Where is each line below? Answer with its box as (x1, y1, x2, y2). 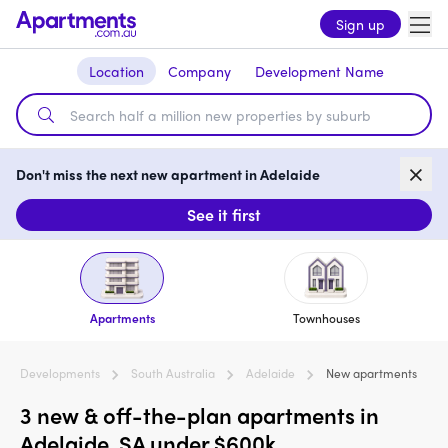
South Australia (131, 364, 215, 383)
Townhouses (292, 309, 360, 328)
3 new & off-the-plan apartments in (20, 399, 379, 432)
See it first (187, 203, 261, 227)
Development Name (254, 61, 384, 81)
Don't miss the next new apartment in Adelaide (16, 164, 320, 185)
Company (167, 61, 231, 81)
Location (88, 61, 144, 81)
